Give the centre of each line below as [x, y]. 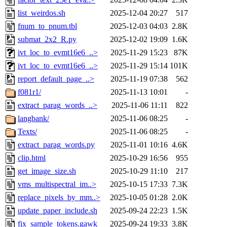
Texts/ [27, 132]
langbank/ [33, 119]
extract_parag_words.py [56, 145]
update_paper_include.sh [58, 211]
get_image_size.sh [47, 171]
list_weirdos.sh [42, 13]
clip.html [32, 158]
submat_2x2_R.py [47, 40]
